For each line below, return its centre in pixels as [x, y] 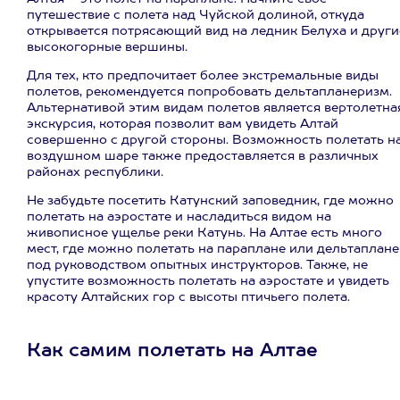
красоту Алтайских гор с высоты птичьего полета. [188, 297]
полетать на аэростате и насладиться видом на [179, 217]
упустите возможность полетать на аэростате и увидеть [208, 281]
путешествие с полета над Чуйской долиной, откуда [196, 15]
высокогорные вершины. [107, 47]
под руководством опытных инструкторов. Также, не [197, 265]
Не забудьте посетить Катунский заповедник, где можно [210, 201]
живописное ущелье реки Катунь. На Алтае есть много [204, 233]
